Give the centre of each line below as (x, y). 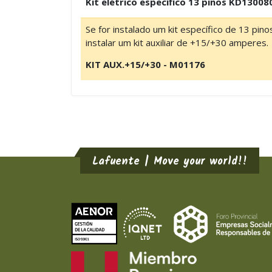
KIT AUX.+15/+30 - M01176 (145, 64)
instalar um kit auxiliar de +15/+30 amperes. (177, 42)
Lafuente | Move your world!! (170, 162)
